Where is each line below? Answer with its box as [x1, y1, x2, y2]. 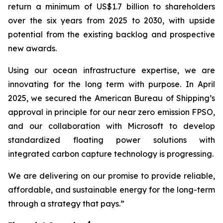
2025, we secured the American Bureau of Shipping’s [8, 93, 215, 103]
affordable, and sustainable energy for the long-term [8, 185, 215, 195]
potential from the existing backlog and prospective [8, 29, 215, 39]
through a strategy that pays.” [8, 199, 124, 209]
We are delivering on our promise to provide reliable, [8, 171, 215, 181]
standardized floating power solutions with [8, 135, 215, 145]
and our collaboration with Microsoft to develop [8, 121, 215, 131]
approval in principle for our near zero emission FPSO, [8, 107, 215, 117]
